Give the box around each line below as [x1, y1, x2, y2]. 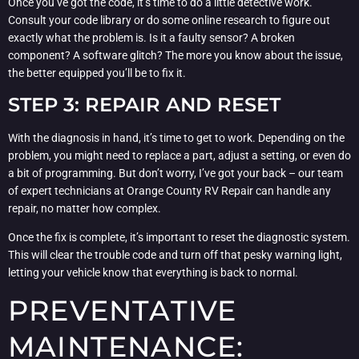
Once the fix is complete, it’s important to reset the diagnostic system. [8, 231, 350, 244]
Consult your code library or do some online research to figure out [8, 14, 330, 27]
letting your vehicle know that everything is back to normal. [8, 266, 298, 280]
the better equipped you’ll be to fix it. [8, 67, 186, 80]
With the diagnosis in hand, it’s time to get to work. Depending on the [8, 131, 345, 144]
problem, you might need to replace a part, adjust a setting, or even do [8, 148, 351, 162]
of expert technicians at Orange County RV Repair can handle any [8, 184, 331, 197]
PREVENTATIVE [8, 293, 237, 329]
